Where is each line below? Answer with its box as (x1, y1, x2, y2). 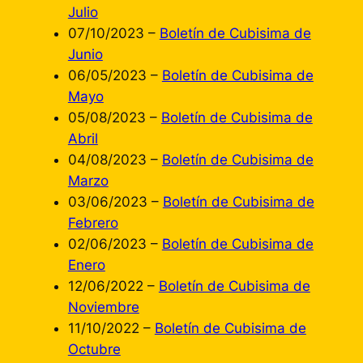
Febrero (67, 215, 118, 231)
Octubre (67, 341, 121, 357)
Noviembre (67, 299, 139, 315)
